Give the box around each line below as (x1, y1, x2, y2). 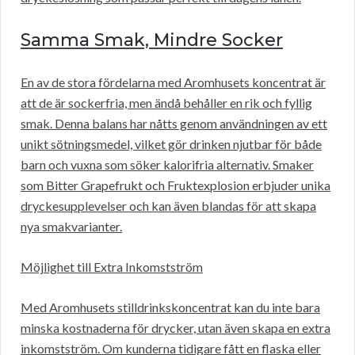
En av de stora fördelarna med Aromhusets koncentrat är (21, 74, 326, 90)
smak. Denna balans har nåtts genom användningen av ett (21, 116, 327, 132)
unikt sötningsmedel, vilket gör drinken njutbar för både (21, 136, 322, 152)
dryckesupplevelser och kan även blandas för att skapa (21, 198, 316, 214)
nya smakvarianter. (21, 219, 122, 235)
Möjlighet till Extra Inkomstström (21, 259, 203, 275)
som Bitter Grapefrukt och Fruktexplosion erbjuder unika (21, 177, 330, 193)
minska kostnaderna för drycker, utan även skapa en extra (21, 320, 330, 336)
